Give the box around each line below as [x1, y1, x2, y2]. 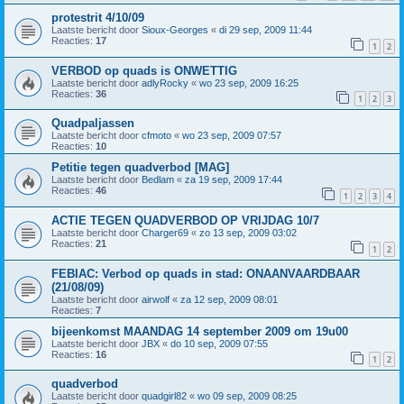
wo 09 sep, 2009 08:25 [197, 390, 297, 402]
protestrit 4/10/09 [51, 11, 144, 25]
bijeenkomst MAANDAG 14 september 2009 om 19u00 [51, 324, 348, 338]
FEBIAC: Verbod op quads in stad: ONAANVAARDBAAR [51, 266, 360, 280]
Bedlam [142, 174, 174, 186]
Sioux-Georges [142, 24, 208, 36]
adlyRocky [142, 77, 188, 88]
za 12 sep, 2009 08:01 [180, 293, 278, 305]
